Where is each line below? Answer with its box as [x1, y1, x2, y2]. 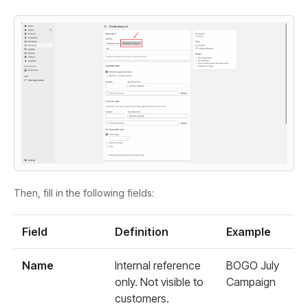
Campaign [226, 275, 276, 289]
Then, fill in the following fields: [14, 187, 154, 199]
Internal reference [115, 258, 201, 273]
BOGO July [226, 258, 279, 273]
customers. [115, 291, 169, 306]
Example [226, 225, 271, 239]
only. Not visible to [115, 275, 203, 289]
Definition [115, 225, 168, 239]
